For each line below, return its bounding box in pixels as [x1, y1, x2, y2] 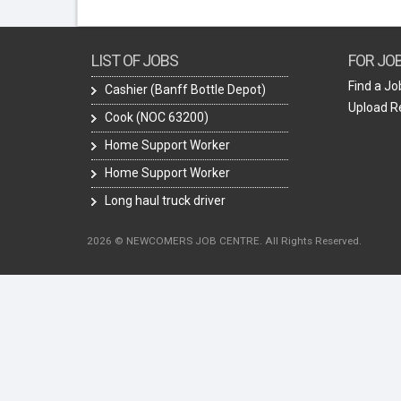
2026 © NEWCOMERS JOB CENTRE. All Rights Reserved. [87, 234, 362, 247]
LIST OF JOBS [91, 50, 178, 70]
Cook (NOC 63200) [105, 109, 209, 124]
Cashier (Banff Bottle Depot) [105, 81, 266, 97]
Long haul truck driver [105, 192, 226, 208]
